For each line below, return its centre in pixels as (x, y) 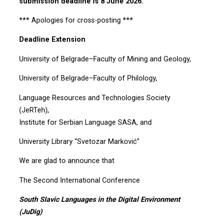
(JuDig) (30, 212)
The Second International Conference (81, 180)
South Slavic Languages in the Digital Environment (100, 199)
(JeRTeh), (34, 110)
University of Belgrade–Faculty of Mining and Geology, (106, 59)
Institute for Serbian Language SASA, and (85, 122)
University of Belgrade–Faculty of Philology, (89, 78)
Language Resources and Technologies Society (95, 98)
